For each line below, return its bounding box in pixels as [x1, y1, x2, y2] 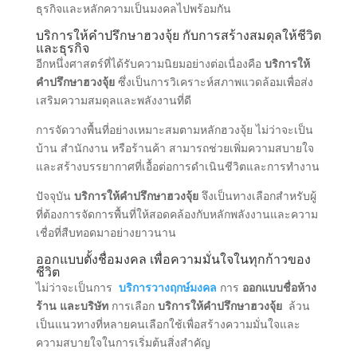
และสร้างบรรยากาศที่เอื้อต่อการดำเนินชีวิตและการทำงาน [35, 158, 320, 174]
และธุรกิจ [35, 38, 89, 57]
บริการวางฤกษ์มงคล [118, 279, 217, 295]
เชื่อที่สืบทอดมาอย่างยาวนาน [35, 224, 176, 240]
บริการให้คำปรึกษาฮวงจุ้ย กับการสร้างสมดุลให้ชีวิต [35, 25, 321, 44]
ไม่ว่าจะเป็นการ [35, 279, 119, 295]
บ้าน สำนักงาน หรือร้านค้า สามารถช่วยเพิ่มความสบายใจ [35, 139, 314, 155]
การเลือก [108, 297, 158, 313]
